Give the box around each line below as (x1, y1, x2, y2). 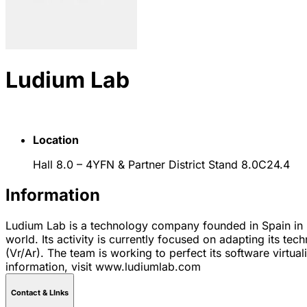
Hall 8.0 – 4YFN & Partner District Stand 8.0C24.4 (33, 157, 290, 171)
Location (33, 132, 79, 147)
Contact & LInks (11, 288, 69, 298)
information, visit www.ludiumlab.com (5, 259, 201, 273)
